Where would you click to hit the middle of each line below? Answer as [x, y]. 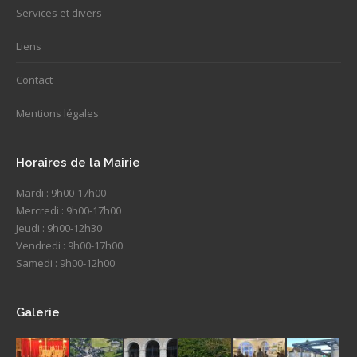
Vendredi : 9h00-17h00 [69, 245]
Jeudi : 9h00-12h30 [59, 228]
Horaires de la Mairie [78, 162]
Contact [34, 79]
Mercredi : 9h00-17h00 [69, 210]
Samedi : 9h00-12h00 [65, 263]
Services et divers [59, 12]
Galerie [38, 312]
